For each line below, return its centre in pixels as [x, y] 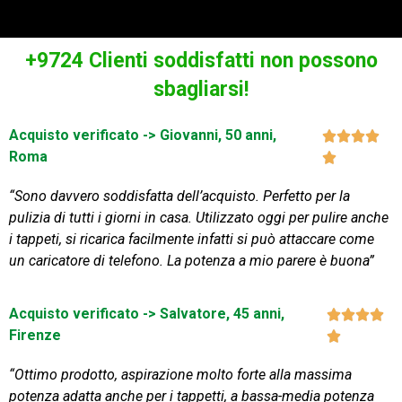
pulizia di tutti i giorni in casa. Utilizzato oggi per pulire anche [199, 218]
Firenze [35, 335]
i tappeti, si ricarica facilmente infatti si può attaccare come [192, 240]
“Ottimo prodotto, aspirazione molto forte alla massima [180, 374]
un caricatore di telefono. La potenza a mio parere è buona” [192, 261]
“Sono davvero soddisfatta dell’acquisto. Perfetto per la [179, 197]
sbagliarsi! [201, 90]
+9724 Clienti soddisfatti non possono [201, 61]
